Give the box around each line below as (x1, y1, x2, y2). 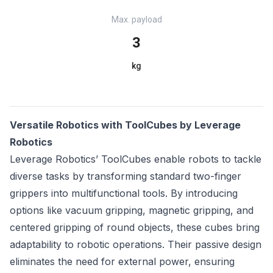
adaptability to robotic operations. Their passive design (10, 238, 261, 251)
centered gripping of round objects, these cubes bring (10, 221, 260, 234)
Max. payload (111, 15, 162, 25)
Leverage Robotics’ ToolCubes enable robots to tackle (10, 153, 261, 166)
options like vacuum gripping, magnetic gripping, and (10, 204, 253, 217)
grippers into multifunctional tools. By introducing (10, 187, 238, 200)
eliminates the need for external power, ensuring (10, 255, 235, 268)
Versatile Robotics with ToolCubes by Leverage (10, 119, 241, 132)
